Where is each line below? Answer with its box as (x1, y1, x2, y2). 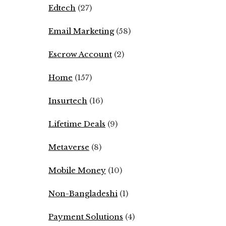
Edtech (48, 3, 76, 13)
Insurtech (48, 96, 87, 105)
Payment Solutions (48, 212, 123, 221)
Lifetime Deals (48, 119, 105, 129)
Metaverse (48, 142, 89, 152)
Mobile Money (48, 165, 106, 175)
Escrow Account (48, 49, 112, 59)
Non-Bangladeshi (48, 189, 118, 198)
